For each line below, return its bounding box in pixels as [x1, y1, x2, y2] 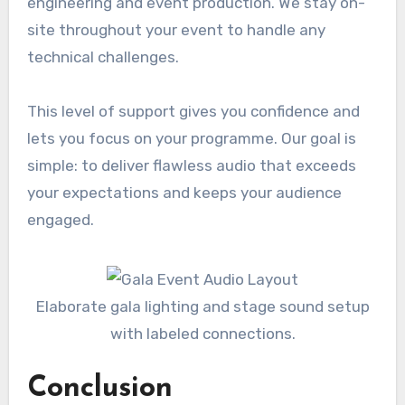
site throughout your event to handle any [26, 20, 325, 39]
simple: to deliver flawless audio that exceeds [26, 155, 356, 174]
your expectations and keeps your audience [26, 183, 342, 202]
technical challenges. [26, 47, 179, 66]
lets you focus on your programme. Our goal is [26, 128, 356, 147]
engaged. [26, 210, 94, 229]
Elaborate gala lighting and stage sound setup [35, 297, 370, 316]
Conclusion [26, 373, 173, 403]
